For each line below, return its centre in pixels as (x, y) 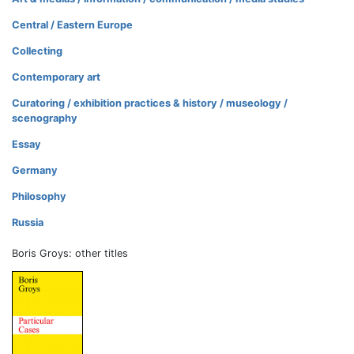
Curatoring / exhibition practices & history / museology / (150, 103)
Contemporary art (56, 77)
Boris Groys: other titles (70, 253)
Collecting (37, 51)
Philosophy (39, 196)
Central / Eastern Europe (72, 24)
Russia (28, 222)
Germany (35, 170)
